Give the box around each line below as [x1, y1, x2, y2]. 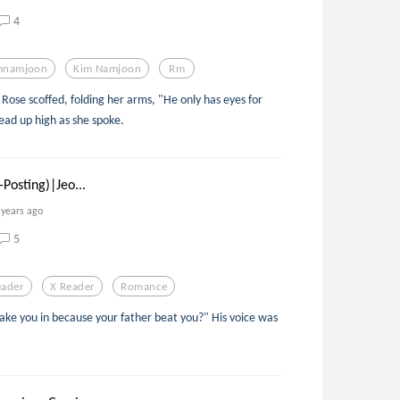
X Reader [50, 279, 96, 293]
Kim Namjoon [73, 61, 142, 75]
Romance [121, 279, 168, 293]
